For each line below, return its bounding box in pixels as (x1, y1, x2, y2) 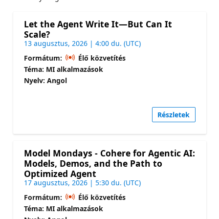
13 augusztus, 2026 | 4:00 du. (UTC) (23, 39, 141, 48)
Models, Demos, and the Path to (23, 157, 162, 169)
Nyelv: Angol (23, 76, 67, 86)
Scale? (23, 28, 50, 41)
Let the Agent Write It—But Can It (23, 18, 172, 30)
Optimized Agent (23, 167, 96, 179)
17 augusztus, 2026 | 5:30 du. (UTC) (23, 177, 141, 187)
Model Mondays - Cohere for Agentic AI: (23, 147, 195, 159)
